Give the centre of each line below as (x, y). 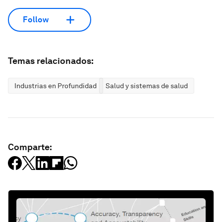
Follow (36, 20)
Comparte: (30, 147)
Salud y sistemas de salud (147, 85)
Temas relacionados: (51, 60)
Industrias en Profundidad (55, 85)
